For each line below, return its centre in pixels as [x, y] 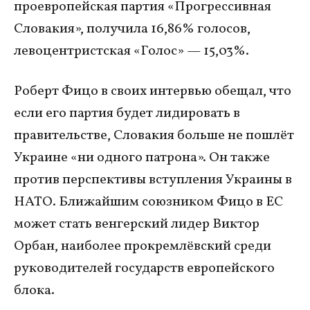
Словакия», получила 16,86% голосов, [132, 29]
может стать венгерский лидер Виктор [137, 224]
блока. [34, 290]
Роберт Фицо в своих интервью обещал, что [153, 91]
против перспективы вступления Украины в [153, 180]
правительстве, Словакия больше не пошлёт [154, 135]
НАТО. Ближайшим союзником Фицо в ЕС [148, 202]
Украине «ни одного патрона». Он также [142, 157]
